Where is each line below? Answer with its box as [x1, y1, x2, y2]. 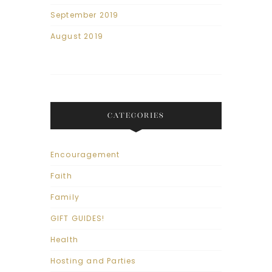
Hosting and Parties [50, 256, 137, 267]
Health [50, 234, 79, 245]
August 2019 [50, 30, 104, 41]
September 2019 [50, 9, 119, 20]
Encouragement [50, 149, 120, 160]
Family [50, 192, 80, 203]
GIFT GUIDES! [50, 213, 105, 224]
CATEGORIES [107, 110, 165, 120]
